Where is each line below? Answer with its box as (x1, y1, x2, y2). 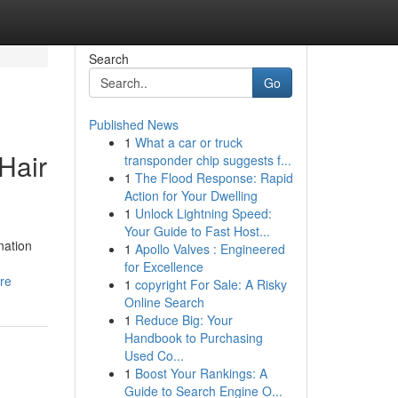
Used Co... (123, 346, 184, 364)
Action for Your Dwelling (123, 187, 258, 204)
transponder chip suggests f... (123, 151, 291, 169)
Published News (88, 115, 179, 133)
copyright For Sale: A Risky (134, 275, 287, 293)
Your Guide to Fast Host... (123, 222, 270, 240)
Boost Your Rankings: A (134, 364, 267, 382)
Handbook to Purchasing (123, 329, 263, 346)
